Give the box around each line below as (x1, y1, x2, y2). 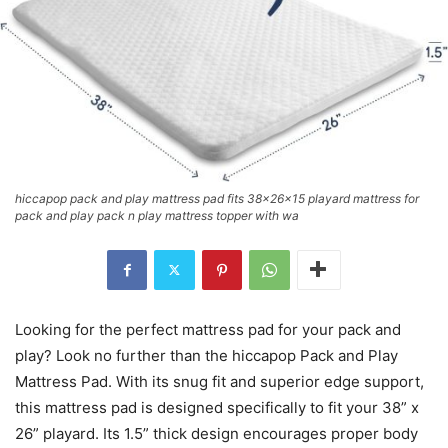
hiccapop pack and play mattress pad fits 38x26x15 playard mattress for (15, 190, 419, 206)
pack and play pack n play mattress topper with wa (15, 207, 299, 223)
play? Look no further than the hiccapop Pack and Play (15, 345, 398, 365)
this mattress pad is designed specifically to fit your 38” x (15, 397, 419, 417)
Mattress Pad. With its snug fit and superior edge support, (15, 371, 424, 391)
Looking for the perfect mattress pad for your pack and (15, 319, 401, 339)
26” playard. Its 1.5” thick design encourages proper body (15, 423, 418, 443)
